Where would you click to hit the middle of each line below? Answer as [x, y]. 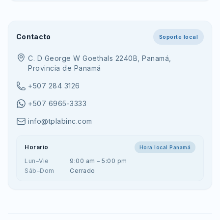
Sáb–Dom [40, 171]
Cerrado [82, 171]
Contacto [34, 37]
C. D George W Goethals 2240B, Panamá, [100, 58]
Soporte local [178, 37]
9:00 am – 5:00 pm [98, 161]
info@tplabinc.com [60, 121]
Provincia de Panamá [65, 68]
